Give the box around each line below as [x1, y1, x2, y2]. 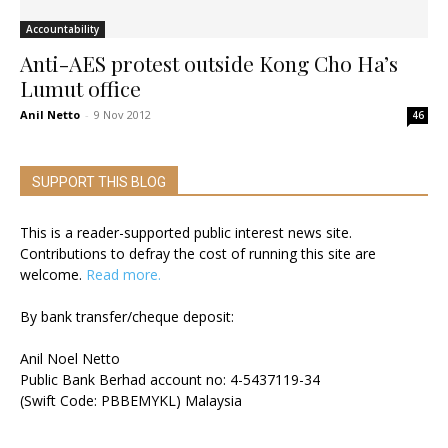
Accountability [26, 21, 99, 36]
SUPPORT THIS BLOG [32, 173, 166, 190]
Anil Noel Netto [20, 348, 120, 368]
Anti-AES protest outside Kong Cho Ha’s [20, 48, 398, 77]
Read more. [86, 264, 161, 284]
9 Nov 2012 [94, 106, 151, 122]
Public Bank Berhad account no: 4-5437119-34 [20, 369, 320, 389]
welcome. [20, 264, 86, 284]
